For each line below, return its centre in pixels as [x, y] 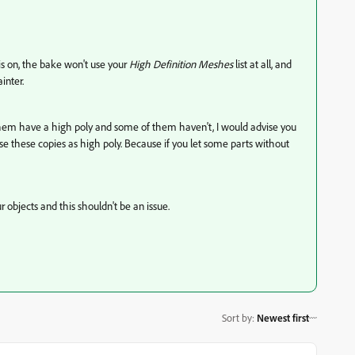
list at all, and [262, 64]
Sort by [237, 317]
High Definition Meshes [181, 64]
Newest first [283, 317]
